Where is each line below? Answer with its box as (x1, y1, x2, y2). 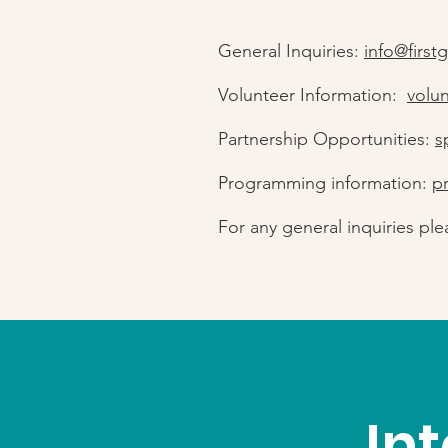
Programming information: (218, 172, 432, 194)
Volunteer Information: (218, 84, 407, 106)
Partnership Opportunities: (218, 128, 435, 150)
